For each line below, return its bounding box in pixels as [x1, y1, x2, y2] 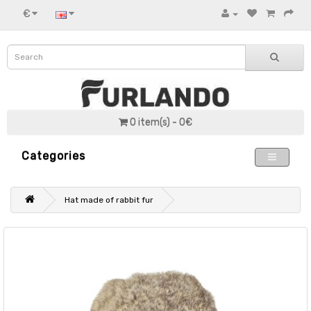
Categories [22, 149, 85, 162]
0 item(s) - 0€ [130, 117, 192, 128]
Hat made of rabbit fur [65, 195, 153, 205]
